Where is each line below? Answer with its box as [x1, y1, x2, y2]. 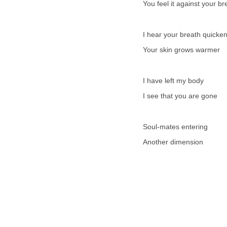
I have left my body [143, 77, 204, 85]
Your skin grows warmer [143, 46, 220, 54]
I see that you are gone [143, 92, 217, 100]
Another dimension [143, 138, 203, 146]
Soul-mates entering [143, 123, 208, 131]
